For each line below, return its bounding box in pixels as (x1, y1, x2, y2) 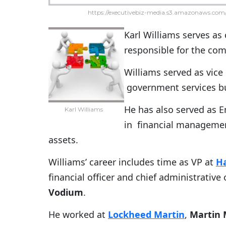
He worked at (48, 208, 108, 221)
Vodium (48, 186, 83, 199)
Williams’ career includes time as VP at (48, 156, 216, 168)
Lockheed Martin (108, 208, 185, 221)
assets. (48, 134, 78, 146)
